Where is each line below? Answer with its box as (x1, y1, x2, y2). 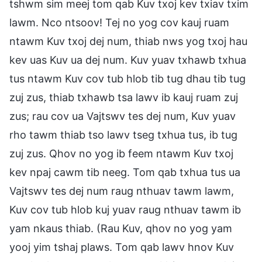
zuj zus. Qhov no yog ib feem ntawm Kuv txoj (9, 147, 233, 160)
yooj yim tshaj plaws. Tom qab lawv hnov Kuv (9, 240, 234, 253)
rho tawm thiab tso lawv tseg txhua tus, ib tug (9, 128, 237, 141)
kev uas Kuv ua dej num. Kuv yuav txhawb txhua (9, 53, 246, 66)
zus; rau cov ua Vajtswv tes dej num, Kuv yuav (9, 109, 236, 122)
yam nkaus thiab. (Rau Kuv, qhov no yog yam (9, 222, 232, 235)
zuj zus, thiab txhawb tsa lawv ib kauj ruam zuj (9, 91, 238, 104)
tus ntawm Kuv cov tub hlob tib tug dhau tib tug (9, 72, 246, 85)
